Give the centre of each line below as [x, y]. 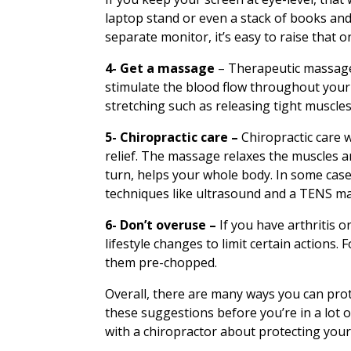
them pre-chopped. [163, 262]
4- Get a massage [162, 68]
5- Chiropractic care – [174, 137]
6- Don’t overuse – [163, 225]
